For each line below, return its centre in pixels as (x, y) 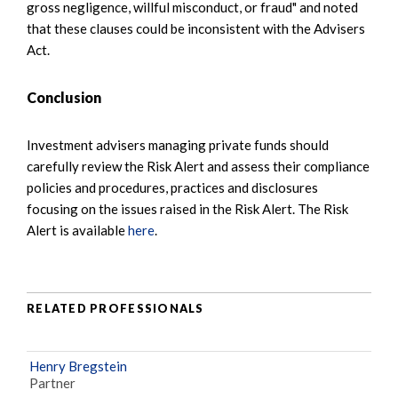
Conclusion (64, 97)
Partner (52, 382)
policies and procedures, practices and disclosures (172, 187)
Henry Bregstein (78, 366)
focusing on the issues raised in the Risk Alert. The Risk (187, 208)
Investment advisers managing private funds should (178, 144)
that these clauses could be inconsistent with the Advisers (196, 28)
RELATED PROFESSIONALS (115, 309)
